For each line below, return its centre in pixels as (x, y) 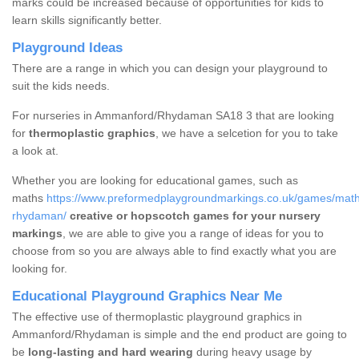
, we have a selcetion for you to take (247, 133)
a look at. (35, 151)
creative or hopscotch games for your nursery (195, 216)
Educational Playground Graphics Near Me (147, 296)
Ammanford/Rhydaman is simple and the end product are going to (179, 335)
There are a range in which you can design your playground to (170, 69)
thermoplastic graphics (91, 133)
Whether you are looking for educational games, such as (155, 181)
